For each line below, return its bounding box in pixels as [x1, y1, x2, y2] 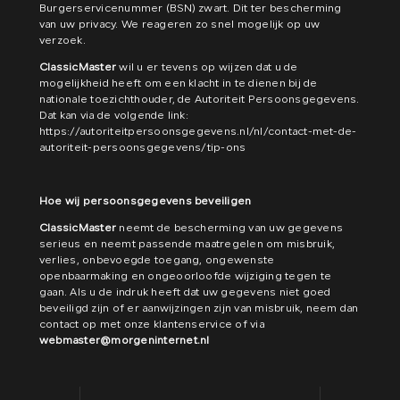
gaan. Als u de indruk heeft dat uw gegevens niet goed [39, 287, 331, 298]
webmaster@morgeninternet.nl [39, 336, 210, 346]
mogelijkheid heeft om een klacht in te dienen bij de [39, 79, 318, 89]
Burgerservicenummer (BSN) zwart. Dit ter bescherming [39, 4, 342, 14]
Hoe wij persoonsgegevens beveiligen [39, 196, 252, 207]
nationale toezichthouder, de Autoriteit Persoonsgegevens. [39, 95, 360, 105]
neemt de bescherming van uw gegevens [116, 223, 344, 234]
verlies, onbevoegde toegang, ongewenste [39, 255, 275, 266]
